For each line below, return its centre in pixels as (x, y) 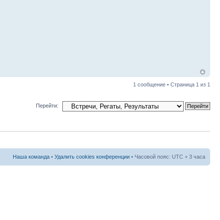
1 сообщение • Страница (165, 84)
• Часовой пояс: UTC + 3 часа (167, 156)
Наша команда (31, 156)
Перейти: (47, 105)
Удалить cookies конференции (92, 156)
